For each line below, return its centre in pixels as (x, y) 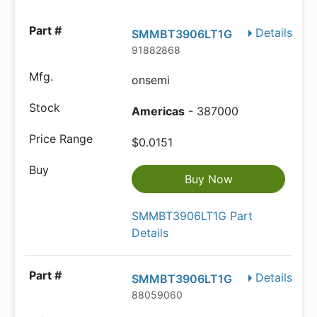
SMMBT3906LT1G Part (192, 216)
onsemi (151, 80)
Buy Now (208, 179)
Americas (158, 111)
